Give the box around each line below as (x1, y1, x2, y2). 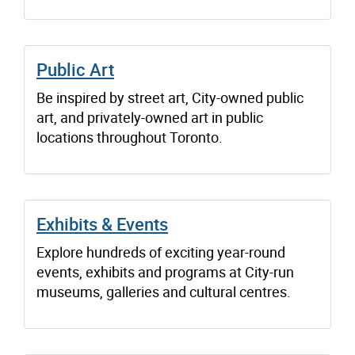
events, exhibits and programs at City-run (36, 262, 294, 282)
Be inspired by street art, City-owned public (36, 88, 303, 108)
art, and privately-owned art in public (36, 108, 263, 128)
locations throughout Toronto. (36, 128, 223, 147)
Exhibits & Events (36, 212, 168, 236)
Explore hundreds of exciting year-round (36, 242, 285, 262)
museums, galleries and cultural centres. (36, 282, 291, 302)
